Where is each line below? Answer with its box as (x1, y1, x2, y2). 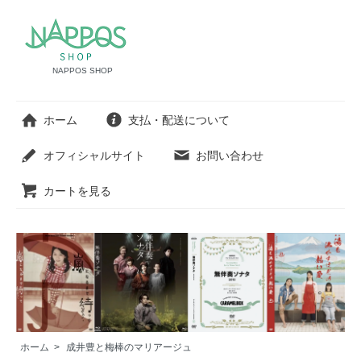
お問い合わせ (196, 148, 263, 162)
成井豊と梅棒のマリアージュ (66, 341, 192, 353)
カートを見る (44, 184, 111, 197)
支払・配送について (128, 113, 230, 127)
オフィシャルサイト (44, 148, 145, 162)
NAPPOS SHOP (52, 66, 113, 75)
